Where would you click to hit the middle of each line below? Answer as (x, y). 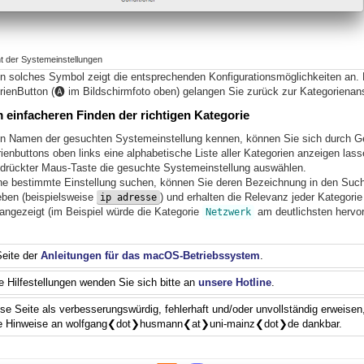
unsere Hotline (234, 283)
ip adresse (128, 198)
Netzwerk (228, 212)
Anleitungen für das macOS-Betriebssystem (150, 256)
